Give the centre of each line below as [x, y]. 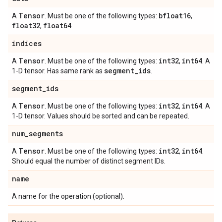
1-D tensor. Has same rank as [58, 71]
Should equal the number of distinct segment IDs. [89, 161]
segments [46, 134]
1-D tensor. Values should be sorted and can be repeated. [101, 116]
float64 [57, 26]
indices [27, 43]
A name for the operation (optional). [68, 196]
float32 [26, 26]
